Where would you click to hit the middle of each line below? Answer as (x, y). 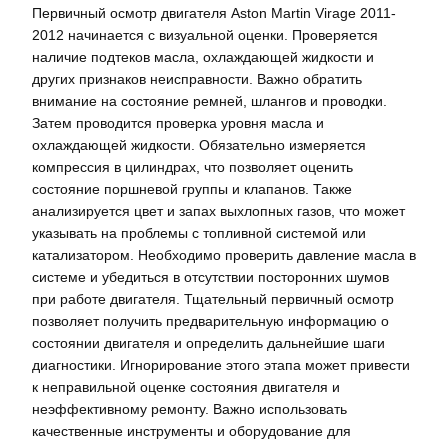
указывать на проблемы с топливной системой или (199, 232)
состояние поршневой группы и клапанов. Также (192, 188)
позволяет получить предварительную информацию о (210, 320)
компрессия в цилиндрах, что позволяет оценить (192, 166)
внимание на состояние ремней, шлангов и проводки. (209, 100)
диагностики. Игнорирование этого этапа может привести (221, 364)
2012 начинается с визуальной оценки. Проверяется (205, 34)
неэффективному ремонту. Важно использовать (189, 408)
